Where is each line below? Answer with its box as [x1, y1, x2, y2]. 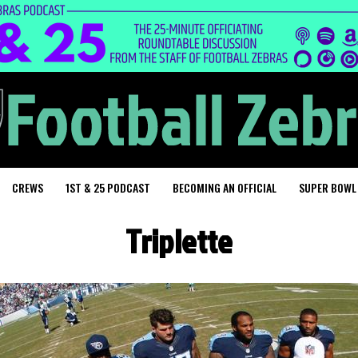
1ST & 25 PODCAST [66, 179, 150, 196]
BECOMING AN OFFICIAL [173, 179, 276, 196]
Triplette [125, 219, 233, 264]
